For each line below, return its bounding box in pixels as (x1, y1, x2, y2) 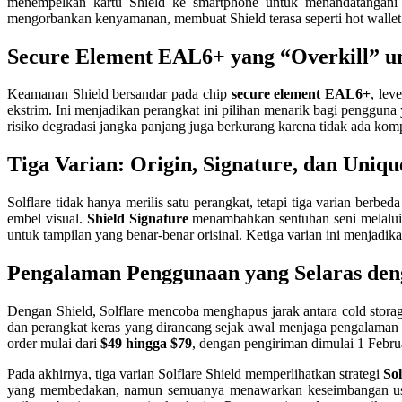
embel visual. (7, 211, 87, 227)
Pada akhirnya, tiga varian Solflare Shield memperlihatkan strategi (7, 366, 384, 382)
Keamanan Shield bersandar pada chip (7, 86, 232, 102)
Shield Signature (86, 211, 188, 227)
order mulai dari (7, 336, 100, 352)
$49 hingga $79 (100, 336, 192, 352)
